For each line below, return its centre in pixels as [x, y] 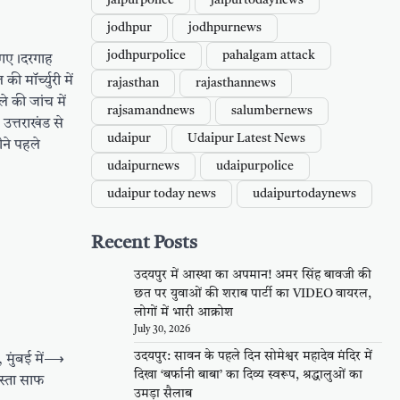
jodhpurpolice [146, 56]
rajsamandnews [151, 111]
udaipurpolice [255, 167]
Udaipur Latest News [246, 139]
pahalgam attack [269, 56]
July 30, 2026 [162, 330]
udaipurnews [143, 167]
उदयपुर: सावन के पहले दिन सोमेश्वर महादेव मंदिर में [253, 357]
